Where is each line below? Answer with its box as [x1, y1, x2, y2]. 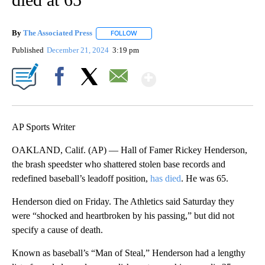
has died [150, 173, 181, 183]
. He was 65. [181, 173, 228, 183]
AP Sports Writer [12, 121, 75, 132]
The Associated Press [23, 28, 92, 38]
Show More [155, 63, 249, 85]
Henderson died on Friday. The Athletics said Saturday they [12, 196, 234, 206]
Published [12, 45, 44, 54]
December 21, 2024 [47, 45, 111, 54]
